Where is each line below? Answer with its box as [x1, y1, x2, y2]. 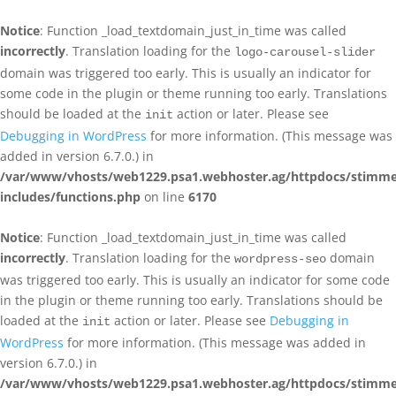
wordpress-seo [234, 252, 326, 266]
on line [141, 188, 188, 205]
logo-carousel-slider [234, 45, 376, 59]
